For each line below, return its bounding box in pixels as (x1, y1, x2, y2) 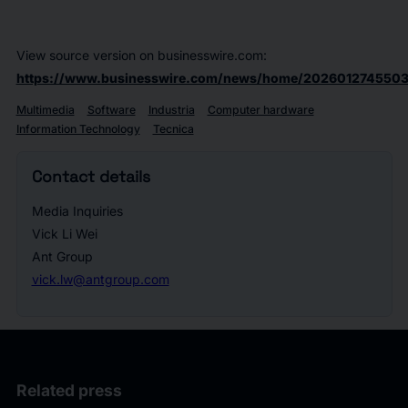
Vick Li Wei (31, 226, 97, 242)
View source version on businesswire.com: (15, 47, 267, 63)
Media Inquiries (31, 203, 123, 219)
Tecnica (152, 122, 194, 137)
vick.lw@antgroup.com (31, 271, 169, 288)
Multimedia (15, 103, 75, 117)
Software (87, 103, 136, 117)
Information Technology (15, 122, 140, 137)
